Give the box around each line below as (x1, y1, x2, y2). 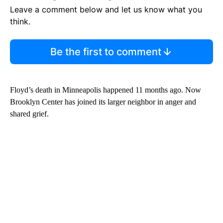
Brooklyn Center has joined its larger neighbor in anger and (10, 97, 196, 106)
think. (10, 16, 30, 26)
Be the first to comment (50, 45, 161, 58)
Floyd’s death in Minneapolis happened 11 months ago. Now (10, 85, 201, 94)
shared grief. (10, 109, 49, 118)
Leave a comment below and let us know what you (10, 4, 202, 14)
